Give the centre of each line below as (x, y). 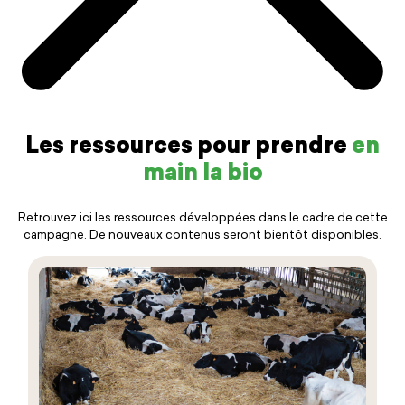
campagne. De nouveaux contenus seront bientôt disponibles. (202, 235)
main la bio (202, 174)
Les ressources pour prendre (188, 147)
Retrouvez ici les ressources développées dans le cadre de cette (202, 218)
